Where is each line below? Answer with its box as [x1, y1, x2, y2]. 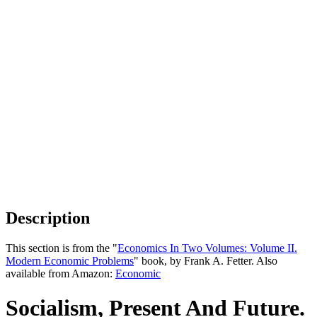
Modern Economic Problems [6, 254, 134, 267]
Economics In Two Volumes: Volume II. [117, 241, 297, 254]
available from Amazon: [6, 267, 115, 279]
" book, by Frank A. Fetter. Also [134, 254, 277, 267]
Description [6, 208, 90, 227]
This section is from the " [6, 241, 117, 254]
